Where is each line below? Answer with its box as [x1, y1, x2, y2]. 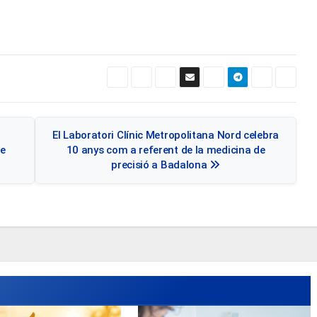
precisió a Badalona [111, 158, 210, 171]
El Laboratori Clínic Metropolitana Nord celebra [52, 129, 279, 142]
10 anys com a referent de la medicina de [66, 144, 265, 156]
